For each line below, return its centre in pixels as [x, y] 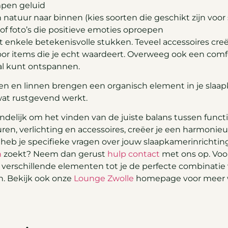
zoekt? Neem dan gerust [54, 154]
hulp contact [134, 154]
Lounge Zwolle [104, 179]
